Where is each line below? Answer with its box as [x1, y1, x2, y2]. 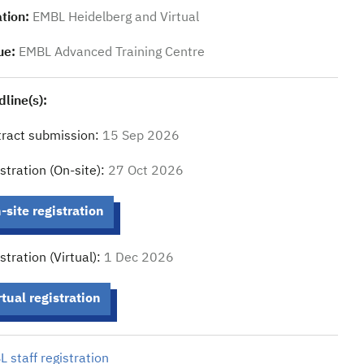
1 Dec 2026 [103, 252, 174, 265]
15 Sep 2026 [102, 130, 180, 143]
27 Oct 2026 [107, 165, 184, 178]
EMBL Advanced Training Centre [18, 46, 205, 59]
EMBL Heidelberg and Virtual [32, 11, 199, 24]
